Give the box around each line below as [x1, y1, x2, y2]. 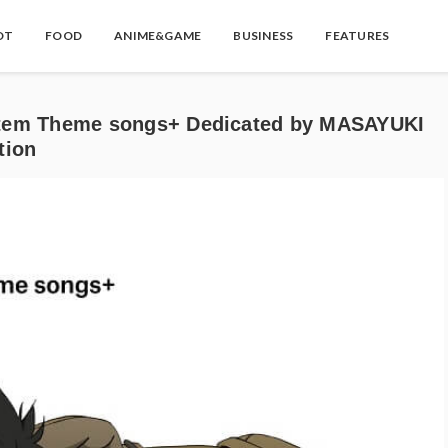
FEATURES [325, 28, 390, 43]
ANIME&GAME [114, 28, 202, 43]
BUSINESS [233, 28, 294, 43]
